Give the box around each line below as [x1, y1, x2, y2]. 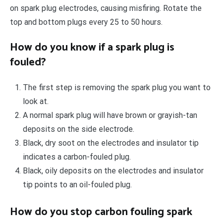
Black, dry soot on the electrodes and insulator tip [22, 138, 199, 148]
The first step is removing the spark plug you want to [22, 83, 211, 93]
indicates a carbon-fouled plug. [22, 152, 131, 162]
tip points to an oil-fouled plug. [22, 180, 132, 190]
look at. [22, 97, 49, 107]
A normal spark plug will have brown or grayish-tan [22, 111, 197, 120]
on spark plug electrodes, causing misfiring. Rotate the [10, 3, 202, 13]
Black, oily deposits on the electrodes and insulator [22, 166, 204, 176]
